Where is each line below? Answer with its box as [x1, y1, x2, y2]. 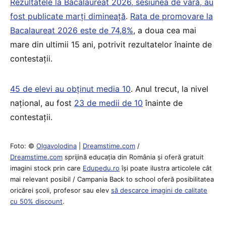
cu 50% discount [10, 197, 63, 205]
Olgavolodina [36, 141, 77, 150]
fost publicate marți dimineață [10, 11, 126, 21]
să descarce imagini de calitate [111, 186, 207, 194]
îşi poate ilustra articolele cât [120, 163, 212, 172]
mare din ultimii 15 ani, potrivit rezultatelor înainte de [10, 39, 212, 49]
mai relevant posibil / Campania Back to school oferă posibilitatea [10, 175, 214, 183]
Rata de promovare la [130, 11, 213, 21]
